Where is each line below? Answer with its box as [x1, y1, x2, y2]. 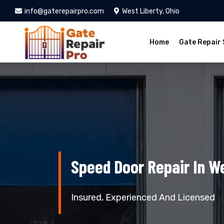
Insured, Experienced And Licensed [71, 191, 215, 203]
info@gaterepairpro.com [24, 7, 104, 15]
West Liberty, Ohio [122, 7, 179, 15]
